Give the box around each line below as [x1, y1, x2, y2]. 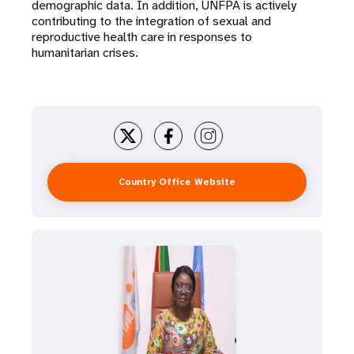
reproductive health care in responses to [32, 28, 252, 45]
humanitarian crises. [32, 44, 138, 61]
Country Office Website [119, 175, 235, 188]
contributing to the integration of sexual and [32, 13, 271, 29]
